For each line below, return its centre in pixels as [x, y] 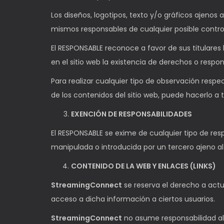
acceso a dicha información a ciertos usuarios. [133, 199]
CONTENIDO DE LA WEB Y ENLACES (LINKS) [143, 166]
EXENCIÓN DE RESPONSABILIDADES [131, 114]
